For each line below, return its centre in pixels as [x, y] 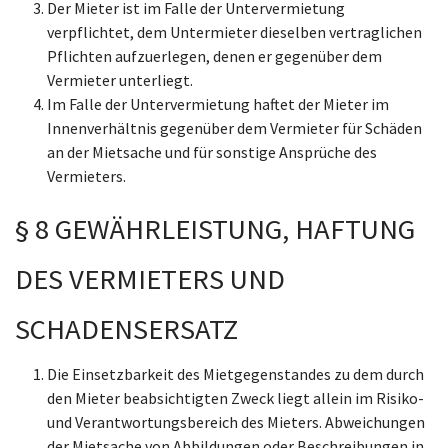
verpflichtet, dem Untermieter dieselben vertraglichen [234, 32]
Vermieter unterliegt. [120, 80]
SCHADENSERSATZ [126, 329]
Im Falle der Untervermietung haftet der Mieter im [218, 104]
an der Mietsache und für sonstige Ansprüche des [212, 152]
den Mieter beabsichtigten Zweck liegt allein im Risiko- [235, 398]
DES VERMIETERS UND [150, 279]
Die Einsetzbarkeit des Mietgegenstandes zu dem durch [235, 374]
